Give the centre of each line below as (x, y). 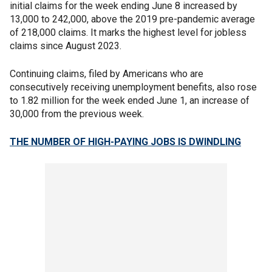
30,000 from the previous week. (78, 114)
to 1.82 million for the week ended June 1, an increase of (130, 100)
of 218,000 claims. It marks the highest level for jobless (128, 32)
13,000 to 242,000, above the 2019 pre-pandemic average (132, 19)
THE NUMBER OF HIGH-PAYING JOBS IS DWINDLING (125, 142)
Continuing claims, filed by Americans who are (107, 74)
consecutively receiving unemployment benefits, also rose (133, 87)
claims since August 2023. (66, 46)
